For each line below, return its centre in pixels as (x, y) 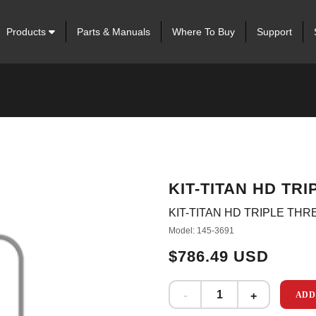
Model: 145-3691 (201, 231)
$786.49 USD (219, 256)
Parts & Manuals (113, 32)
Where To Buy (203, 32)
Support (274, 32)
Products (27, 32)
